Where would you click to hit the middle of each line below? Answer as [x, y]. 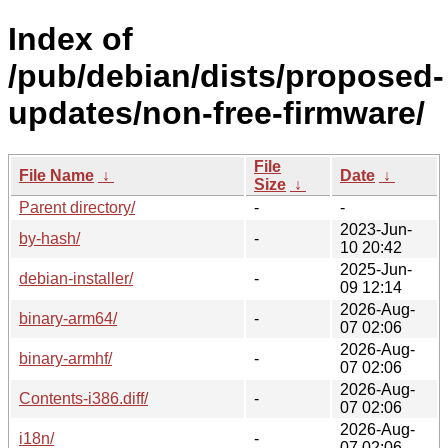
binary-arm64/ [68, 318]
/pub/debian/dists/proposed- [226, 76]
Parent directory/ [77, 207]
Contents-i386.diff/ [83, 398]
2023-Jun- [376, 229]
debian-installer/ [76, 278]
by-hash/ [49, 238]
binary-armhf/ [65, 358]
